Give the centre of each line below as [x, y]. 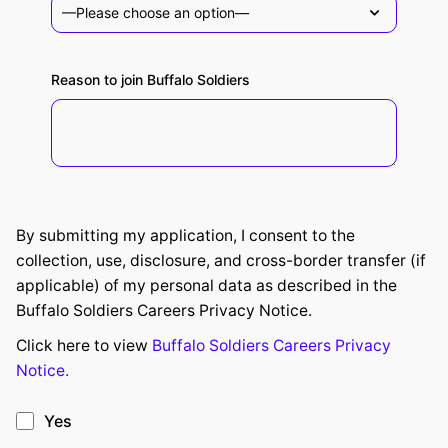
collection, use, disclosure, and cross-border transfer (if [221, 261]
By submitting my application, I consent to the [185, 236]
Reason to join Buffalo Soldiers [150, 80]
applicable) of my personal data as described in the [206, 286]
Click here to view [84, 346]
